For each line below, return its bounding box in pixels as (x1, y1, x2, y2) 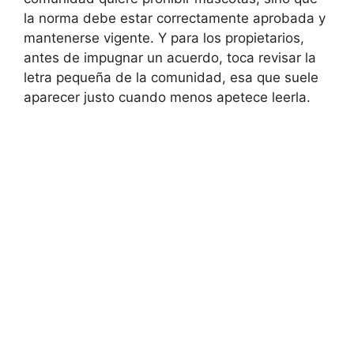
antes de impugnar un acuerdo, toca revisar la (24, 49, 316, 66)
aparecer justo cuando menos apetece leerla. (24, 88, 311, 105)
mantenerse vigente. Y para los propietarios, (24, 29, 304, 46)
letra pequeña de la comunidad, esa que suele (24, 69, 318, 85)
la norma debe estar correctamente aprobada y (24, 9, 326, 26)
